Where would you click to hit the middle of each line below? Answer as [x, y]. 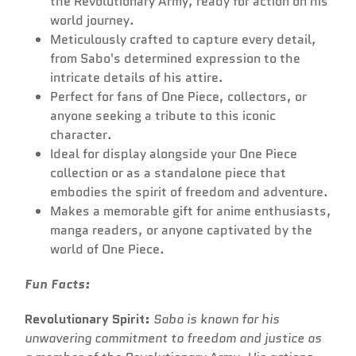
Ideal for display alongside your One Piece [174, 154]
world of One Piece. [107, 250]
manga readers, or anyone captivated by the [181, 230]
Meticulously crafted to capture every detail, [183, 40]
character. [81, 135]
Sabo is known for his [217, 319]
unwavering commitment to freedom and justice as [173, 339]
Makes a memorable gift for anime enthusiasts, [191, 211]
